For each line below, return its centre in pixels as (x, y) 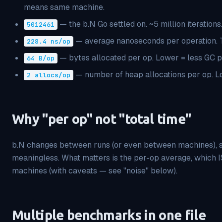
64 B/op (41, 58)
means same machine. (64, 7)
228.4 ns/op (49, 41)
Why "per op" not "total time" (102, 119)
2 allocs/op (49, 75)
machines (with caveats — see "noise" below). (95, 171)
